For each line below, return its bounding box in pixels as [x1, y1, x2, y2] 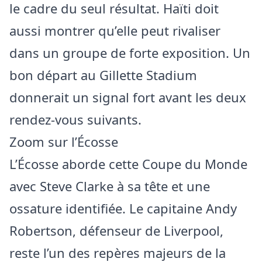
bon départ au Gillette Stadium [9, 66, 197, 84]
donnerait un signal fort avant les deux [9, 88, 246, 106]
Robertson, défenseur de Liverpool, [9, 222, 223, 240]
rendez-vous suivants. [9, 111, 142, 129]
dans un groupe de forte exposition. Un [9, 44, 250, 62]
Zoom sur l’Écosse [9, 133, 118, 151]
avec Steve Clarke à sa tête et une [9, 177, 210, 195]
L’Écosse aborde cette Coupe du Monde [9, 155, 247, 173]
